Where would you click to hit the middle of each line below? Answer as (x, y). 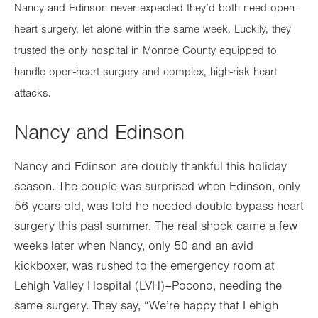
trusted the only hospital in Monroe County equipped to (146, 50)
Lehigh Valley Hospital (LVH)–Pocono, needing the (148, 286)
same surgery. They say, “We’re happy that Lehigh (146, 306)
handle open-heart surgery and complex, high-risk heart (146, 71)
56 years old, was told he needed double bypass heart (159, 206)
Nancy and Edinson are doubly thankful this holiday (150, 166)
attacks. (33, 93)
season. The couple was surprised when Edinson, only (157, 186)
